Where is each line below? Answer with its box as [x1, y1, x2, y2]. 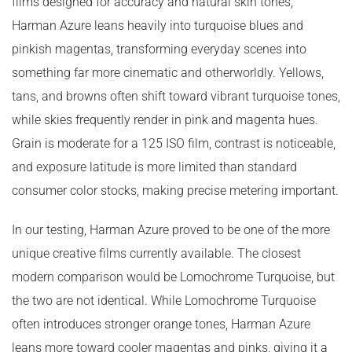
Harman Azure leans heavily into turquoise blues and [12, 17, 303, 33]
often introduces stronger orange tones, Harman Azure [12, 316, 310, 332]
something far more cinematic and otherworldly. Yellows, [12, 64, 324, 80]
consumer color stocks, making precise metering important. [12, 182, 339, 198]
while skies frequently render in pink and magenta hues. [12, 112, 318, 127]
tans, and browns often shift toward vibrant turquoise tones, [12, 88, 340, 104]
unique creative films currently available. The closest [12, 245, 301, 261]
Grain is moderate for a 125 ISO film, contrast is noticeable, [12, 135, 335, 151]
